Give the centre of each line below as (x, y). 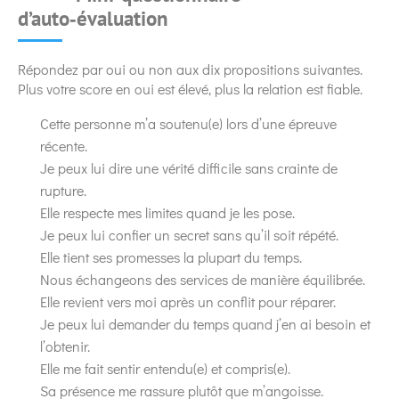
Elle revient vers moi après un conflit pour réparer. (188, 301)
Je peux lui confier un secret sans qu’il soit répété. (189, 234)
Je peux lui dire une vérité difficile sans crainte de (189, 167)
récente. (64, 145)
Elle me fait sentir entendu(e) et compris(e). (165, 368)
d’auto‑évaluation (93, 18)
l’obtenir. (65, 346)
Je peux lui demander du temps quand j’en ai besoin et (205, 323)
